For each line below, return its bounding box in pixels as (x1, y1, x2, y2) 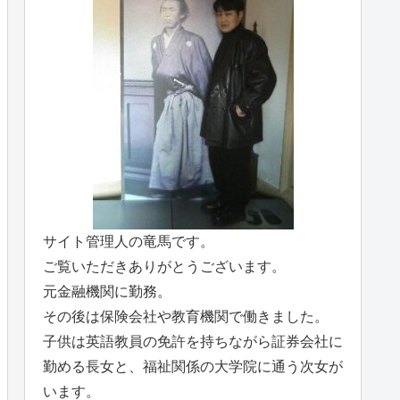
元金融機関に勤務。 (43, 283, 171, 299)
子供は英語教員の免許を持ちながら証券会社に (43, 333, 343, 349)
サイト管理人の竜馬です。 (43, 233, 214, 249)
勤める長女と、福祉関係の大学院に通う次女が (43, 358, 343, 374)
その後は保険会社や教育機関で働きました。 (43, 308, 329, 324)
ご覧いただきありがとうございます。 (43, 258, 286, 274)
